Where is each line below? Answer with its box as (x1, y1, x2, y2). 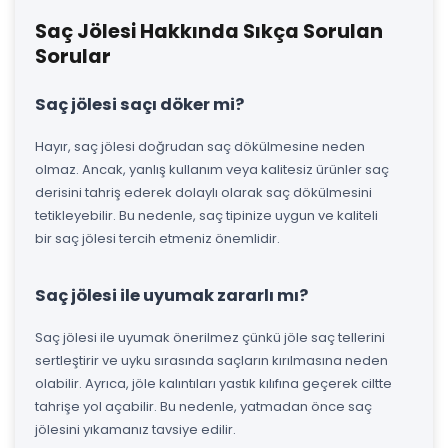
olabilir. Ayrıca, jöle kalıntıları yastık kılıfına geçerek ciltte (35, 373, 392, 393)
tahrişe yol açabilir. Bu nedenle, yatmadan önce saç (35, 396, 372, 416)
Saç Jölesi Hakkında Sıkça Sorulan (35, 17, 383, 45)
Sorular (35, 42, 111, 70)
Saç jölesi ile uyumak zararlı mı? (35, 283, 308, 307)
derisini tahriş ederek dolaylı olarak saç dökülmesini (35, 182, 372, 202)
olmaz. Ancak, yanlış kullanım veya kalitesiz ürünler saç (35, 159, 389, 179)
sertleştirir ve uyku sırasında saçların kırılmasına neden (35, 350, 388, 370)
